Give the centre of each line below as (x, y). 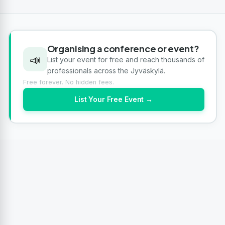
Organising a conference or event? (123, 48)
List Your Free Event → (114, 99)
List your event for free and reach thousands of (126, 59)
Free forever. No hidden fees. (68, 82)
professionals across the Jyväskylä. (106, 70)
